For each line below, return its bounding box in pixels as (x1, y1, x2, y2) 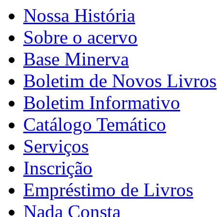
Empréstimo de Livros (23, 179, 193, 200)
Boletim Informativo (23, 92, 180, 113)
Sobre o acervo (23, 26, 138, 47)
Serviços (23, 135, 89, 156)
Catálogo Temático (23, 113, 166, 135)
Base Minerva (23, 48, 129, 69)
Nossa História (23, 4, 135, 26)
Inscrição (23, 157, 93, 178)
